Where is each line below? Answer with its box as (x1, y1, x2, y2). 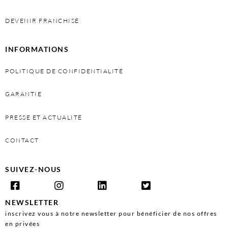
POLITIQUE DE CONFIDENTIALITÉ (5, 67, 123, 75)
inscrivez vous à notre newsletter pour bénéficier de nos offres (5, 209, 217, 217)
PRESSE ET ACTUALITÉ (5, 113, 82, 121)
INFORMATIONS (5, 45, 69, 54)
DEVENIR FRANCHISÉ (5, 16, 79, 24)
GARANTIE (5, 90, 42, 98)
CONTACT (5, 136, 39, 145)
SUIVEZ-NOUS (5, 164, 62, 174)
